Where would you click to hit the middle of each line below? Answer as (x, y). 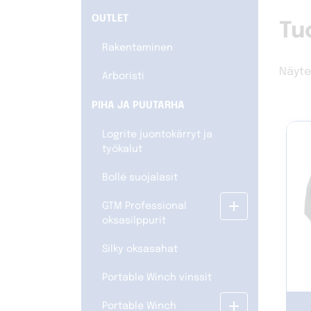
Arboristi (123, 77)
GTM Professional (144, 207)
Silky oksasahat (140, 250)
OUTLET (110, 19)
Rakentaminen (137, 48)
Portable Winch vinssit (157, 278)
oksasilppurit (134, 221)
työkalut (122, 150)
